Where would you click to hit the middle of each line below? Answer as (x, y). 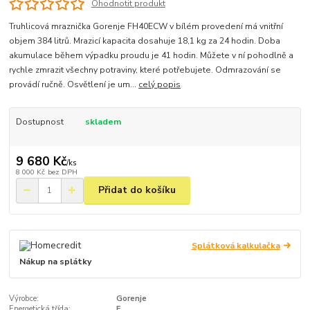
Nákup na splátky (56, 262)
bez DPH (62, 172)
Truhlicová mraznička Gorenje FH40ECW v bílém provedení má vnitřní (146, 27)
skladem (103, 122)
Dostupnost (39, 122)
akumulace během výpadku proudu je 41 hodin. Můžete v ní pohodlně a (152, 56)
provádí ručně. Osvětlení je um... (74, 85)
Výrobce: (24, 298)
